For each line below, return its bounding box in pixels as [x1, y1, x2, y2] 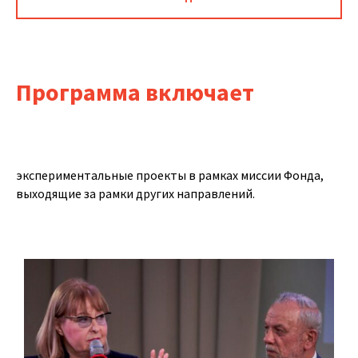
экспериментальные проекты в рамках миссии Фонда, [16, 166, 324, 183]
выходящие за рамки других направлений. [16, 185, 255, 201]
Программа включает [16, 76, 254, 107]
